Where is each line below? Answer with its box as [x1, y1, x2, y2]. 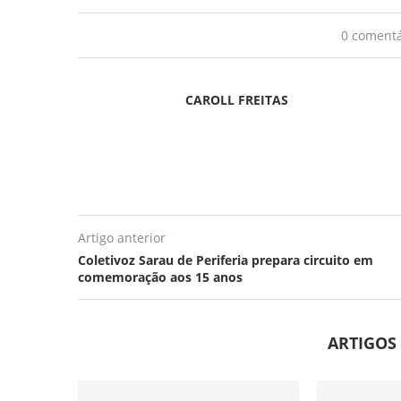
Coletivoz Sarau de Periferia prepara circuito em [78, 252, 373, 269]
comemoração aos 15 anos [78, 269, 243, 286]
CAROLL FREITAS [185, 91, 288, 108]
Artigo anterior [78, 229, 166, 246]
